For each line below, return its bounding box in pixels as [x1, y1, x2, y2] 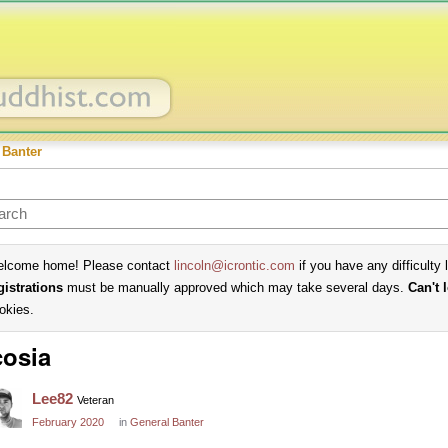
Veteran [77, 394, 114, 406]
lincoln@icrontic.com [174, 258, 295, 273]
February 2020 [32, 416, 104, 428]
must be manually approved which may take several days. [63, 280, 408, 295]
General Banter [130, 416, 204, 428]
